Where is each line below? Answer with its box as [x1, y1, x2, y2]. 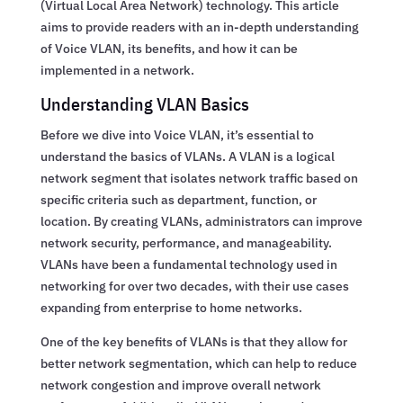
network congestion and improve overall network [40, 376, 321, 393]
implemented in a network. [40, 61, 194, 78]
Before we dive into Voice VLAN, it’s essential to [40, 126, 314, 143]
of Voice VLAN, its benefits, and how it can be [40, 40, 298, 57]
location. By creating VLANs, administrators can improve [40, 212, 363, 229]
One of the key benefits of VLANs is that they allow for [40, 333, 347, 350]
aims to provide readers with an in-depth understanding [40, 18, 359, 35]
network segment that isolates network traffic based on [40, 169, 358, 186]
